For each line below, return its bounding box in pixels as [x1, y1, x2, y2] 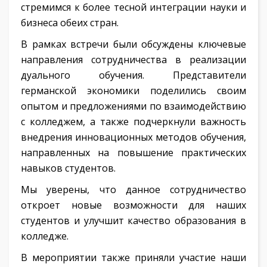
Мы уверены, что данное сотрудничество [21, 183, 246, 197]
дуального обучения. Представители [21, 69, 246, 82]
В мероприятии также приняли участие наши [21, 251, 246, 265]
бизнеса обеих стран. [21, 16, 119, 30]
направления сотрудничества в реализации [21, 53, 246, 67]
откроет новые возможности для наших [21, 198, 246, 212]
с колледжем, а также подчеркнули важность [21, 115, 246, 129]
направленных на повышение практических [21, 146, 246, 160]
